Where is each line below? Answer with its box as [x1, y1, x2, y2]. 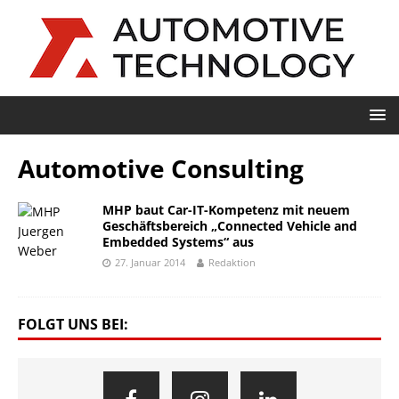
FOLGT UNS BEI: [18, 314, 128, 334]
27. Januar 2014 [115, 256, 185, 269]
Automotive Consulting [18, 151, 304, 185]
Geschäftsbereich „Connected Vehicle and [102, 217, 357, 234]
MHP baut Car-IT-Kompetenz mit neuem [102, 201, 350, 218]
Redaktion [208, 256, 256, 269]
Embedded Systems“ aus [102, 233, 254, 250]
